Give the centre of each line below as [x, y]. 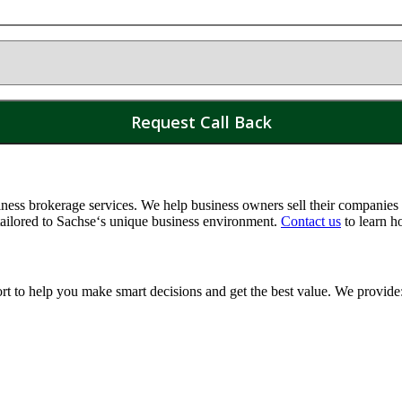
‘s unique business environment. [188, 222]
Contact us [311, 222]
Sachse [76, 222]
